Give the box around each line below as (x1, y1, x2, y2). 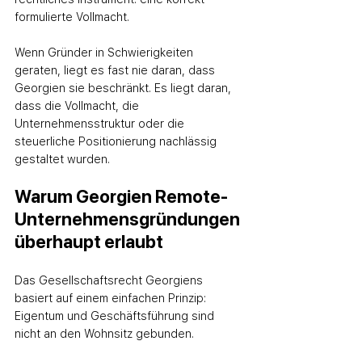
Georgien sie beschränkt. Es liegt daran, (15, 82, 234, 95)
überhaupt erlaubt (15, 231, 163, 252)
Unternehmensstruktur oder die (15, 117, 187, 130)
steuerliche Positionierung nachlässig (15, 135, 220, 148)
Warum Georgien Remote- (15, 186, 228, 207)
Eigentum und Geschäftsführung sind (15, 309, 217, 322)
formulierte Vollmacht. (15, 11, 129, 23)
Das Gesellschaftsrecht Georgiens (15, 274, 206, 287)
